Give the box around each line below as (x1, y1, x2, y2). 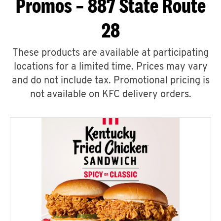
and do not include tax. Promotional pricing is (11, 76, 210, 86)
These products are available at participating (12, 48, 209, 58)
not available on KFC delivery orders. (30, 90, 191, 100)
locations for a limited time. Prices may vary (13, 62, 208, 72)
